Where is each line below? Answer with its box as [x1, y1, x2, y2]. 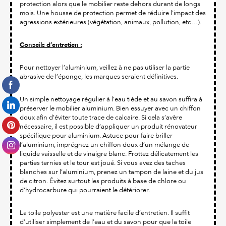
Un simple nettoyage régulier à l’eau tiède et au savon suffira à [20, 95, 202, 103]
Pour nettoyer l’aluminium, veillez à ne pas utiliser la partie [20, 64, 190, 72]
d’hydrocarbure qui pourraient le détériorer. [20, 186, 150, 194]
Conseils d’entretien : [20, 40, 82, 50]
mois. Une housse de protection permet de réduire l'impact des [20, 9, 206, 17]
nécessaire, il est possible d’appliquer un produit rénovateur [20, 123, 197, 131]
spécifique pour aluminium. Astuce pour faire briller [20, 132, 173, 140]
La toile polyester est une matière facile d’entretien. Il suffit [20, 209, 190, 217]
